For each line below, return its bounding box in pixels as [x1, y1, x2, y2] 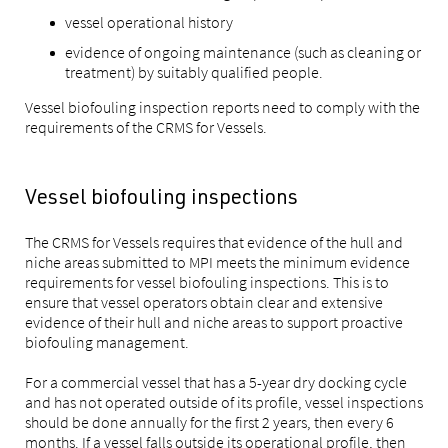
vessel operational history [65, 12, 233, 32]
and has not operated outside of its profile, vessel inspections [25, 392, 423, 412]
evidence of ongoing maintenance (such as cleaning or [65, 42, 421, 62]
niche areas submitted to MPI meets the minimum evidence [25, 252, 410, 272]
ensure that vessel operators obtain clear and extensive [25, 292, 383, 312]
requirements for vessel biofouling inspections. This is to [25, 272, 389, 292]
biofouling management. [25, 332, 189, 352]
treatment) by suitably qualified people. [65, 62, 323, 82]
